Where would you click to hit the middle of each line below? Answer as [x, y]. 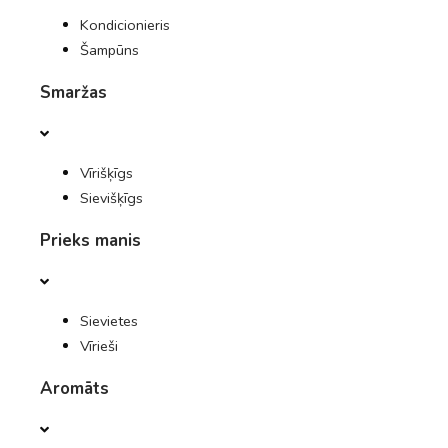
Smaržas [73, 92]
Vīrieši [99, 346]
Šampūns [109, 50]
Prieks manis [90, 240]
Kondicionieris [125, 25]
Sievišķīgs [111, 198]
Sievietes [109, 321]
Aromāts [74, 388]
